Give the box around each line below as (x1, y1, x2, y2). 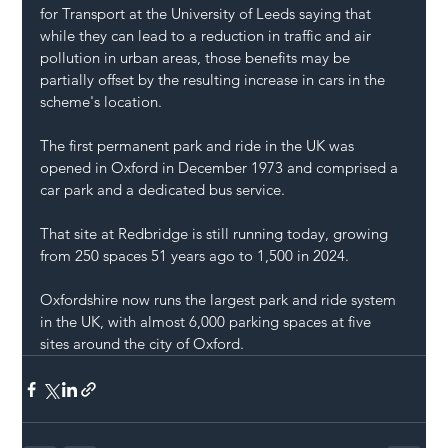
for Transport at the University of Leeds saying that (40, 4, 376, 24)
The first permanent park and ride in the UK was (40, 136, 359, 156)
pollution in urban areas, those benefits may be (40, 48, 355, 68)
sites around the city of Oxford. (40, 334, 245, 354)
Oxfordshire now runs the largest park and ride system (40, 290, 401, 310)
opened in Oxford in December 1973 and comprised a (40, 158, 403, 178)
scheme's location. (40, 92, 163, 112)
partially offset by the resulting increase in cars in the (40, 70, 390, 90)
